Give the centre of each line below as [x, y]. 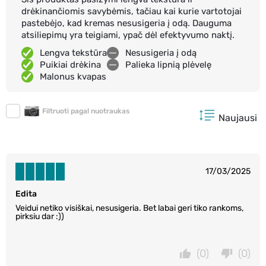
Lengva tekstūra [73, 53]
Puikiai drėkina [70, 64]
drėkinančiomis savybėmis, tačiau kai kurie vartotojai [132, 11]
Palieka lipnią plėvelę [168, 64]
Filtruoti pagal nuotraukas [86, 111]
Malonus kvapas [73, 76]
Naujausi [238, 118]
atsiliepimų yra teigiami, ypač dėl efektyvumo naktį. [128, 35]
